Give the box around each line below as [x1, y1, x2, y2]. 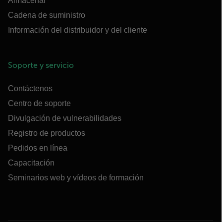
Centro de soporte [8, 99, 71, 108]
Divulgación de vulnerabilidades [8, 114, 121, 122]
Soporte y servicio [8, 61, 74, 69]
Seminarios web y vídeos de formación [8, 173, 144, 182]
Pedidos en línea [8, 144, 67, 152]
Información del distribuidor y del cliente [8, 26, 147, 34]
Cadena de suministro [8, 11, 85, 19]
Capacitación [8, 159, 55, 167]
